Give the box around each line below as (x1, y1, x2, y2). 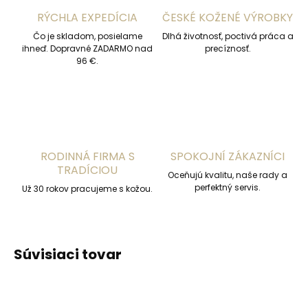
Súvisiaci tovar (14, 245, 122, 265)
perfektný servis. (195, 181, 261, 194)
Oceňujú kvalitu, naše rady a (168, 169, 287, 181)
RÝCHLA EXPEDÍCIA (37, 10, 137, 26)
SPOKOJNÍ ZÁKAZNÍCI (170, 148, 285, 165)
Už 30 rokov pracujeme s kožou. (22, 183, 153, 195)
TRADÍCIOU (57, 162, 118, 179)
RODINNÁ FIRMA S (40, 148, 135, 165)
